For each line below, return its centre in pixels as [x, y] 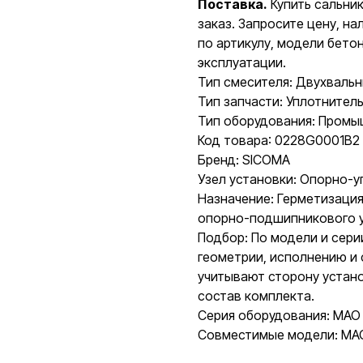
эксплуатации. [242, 62]
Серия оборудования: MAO [279, 315]
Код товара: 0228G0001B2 [279, 140]
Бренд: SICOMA [244, 160]
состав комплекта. [256, 296]
